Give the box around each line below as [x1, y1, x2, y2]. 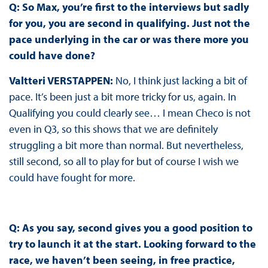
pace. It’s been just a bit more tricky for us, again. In [8, 89, 236, 103]
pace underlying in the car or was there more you [8, 32, 249, 46]
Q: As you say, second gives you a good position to [8, 220, 252, 234]
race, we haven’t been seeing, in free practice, [8, 252, 235, 267]
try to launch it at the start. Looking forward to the [8, 236, 256, 251]
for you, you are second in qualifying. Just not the [8, 16, 250, 30]
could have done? [8, 48, 95, 62]
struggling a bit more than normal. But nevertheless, [8, 138, 243, 152]
